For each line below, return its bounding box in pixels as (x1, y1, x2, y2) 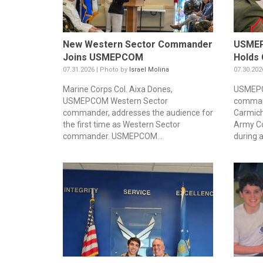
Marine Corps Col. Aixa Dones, (63, 85, 173, 95)
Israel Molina (129, 66, 169, 74)
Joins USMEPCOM (63, 52, 143, 63)
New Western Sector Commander (63, 39, 213, 50)
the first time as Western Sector (63, 120, 180, 130)
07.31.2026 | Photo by (63, 66, 129, 74)
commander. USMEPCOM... (63, 131, 163, 141)
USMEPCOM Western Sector (63, 96, 168, 106)
